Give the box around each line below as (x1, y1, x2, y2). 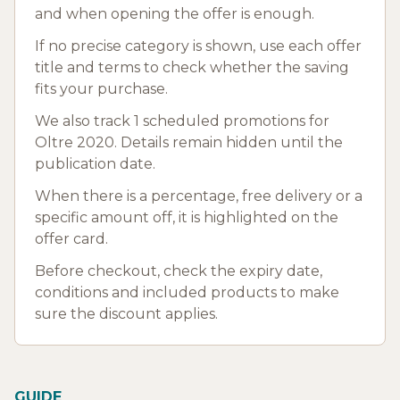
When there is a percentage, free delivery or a (35, 187, 362, 204)
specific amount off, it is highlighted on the (35, 208, 338, 226)
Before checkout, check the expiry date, (35, 262, 322, 279)
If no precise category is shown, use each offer (35, 37, 362, 54)
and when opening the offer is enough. (35, 4, 314, 22)
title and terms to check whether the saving (35, 58, 349, 76)
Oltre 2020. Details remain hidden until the (35, 133, 343, 151)
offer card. (35, 229, 108, 247)
